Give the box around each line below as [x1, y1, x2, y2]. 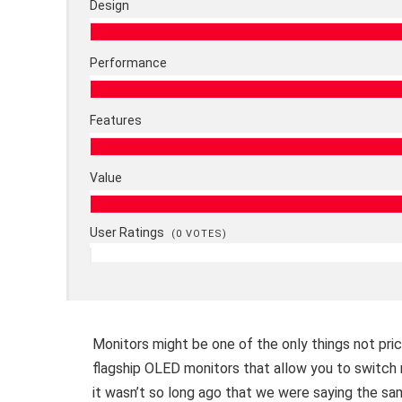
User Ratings [90, 225, 168, 240]
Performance [90, 56, 168, 71]
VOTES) [182, 228, 228, 240]
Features [90, 113, 143, 128]
